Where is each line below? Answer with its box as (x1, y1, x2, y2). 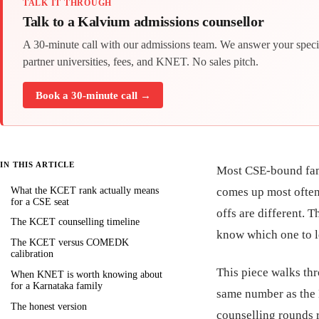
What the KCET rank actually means (11, 184, 159, 196)
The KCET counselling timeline (11, 216, 140, 228)
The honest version (11, 300, 87, 312)
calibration (11, 249, 53, 260)
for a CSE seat (11, 196, 69, 207)
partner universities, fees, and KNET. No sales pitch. (23, 55, 258, 68)
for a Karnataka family (11, 280, 103, 291)
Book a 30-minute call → (35, 88, 151, 101)
